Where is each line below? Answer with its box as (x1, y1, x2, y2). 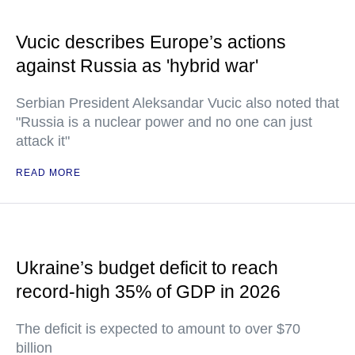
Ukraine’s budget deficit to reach (16, 258, 278, 278)
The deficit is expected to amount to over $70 (16, 321, 300, 337)
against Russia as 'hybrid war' (16, 55, 258, 76)
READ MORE (16, 167, 81, 178)
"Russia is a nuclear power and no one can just (16, 114, 312, 130)
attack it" (16, 133, 70, 149)
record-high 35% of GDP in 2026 (16, 281, 281, 302)
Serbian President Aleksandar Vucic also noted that (16, 95, 339, 111)
